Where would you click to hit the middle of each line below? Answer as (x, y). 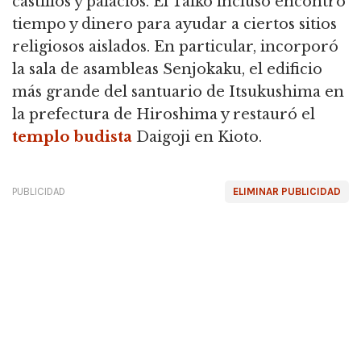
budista (103, 137)
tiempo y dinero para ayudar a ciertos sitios (174, 25)
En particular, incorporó (244, 47)
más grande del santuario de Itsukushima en (178, 92)
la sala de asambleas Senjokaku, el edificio (167, 70)
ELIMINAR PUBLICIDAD (287, 192)
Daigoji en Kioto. (197, 137)
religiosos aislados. (81, 47)
